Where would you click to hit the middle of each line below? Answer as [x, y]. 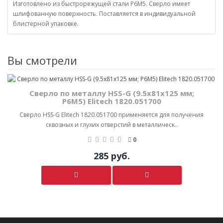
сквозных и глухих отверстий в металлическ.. [111, 125]
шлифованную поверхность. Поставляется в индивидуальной [104, 14]
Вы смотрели [42, 60]
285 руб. [111, 156]
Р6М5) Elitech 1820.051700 [111, 101]
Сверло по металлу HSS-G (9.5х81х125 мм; [111, 93]
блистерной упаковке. [46, 24]
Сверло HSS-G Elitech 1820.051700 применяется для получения [111, 115]
